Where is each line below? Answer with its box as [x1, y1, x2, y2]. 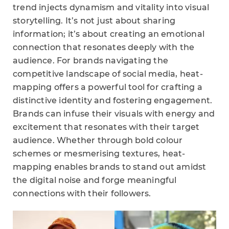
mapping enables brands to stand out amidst [13, 162, 207, 172]
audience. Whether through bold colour [13, 135, 183, 146]
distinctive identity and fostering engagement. [13, 96, 213, 106]
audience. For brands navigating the [13, 56, 168, 66]
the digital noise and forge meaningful [13, 175, 177, 186]
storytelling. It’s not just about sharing [13, 16, 176, 26]
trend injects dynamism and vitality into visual [13, 3, 210, 13]
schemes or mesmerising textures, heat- [13, 149, 186, 159]
